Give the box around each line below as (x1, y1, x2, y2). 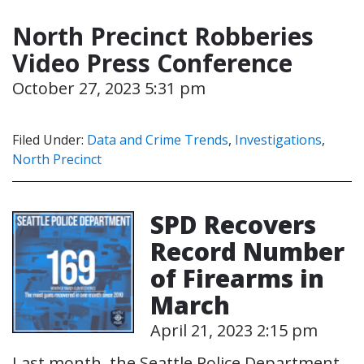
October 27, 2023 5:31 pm (12, 76, 206, 99)
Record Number (150, 234, 344, 268)
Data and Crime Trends (87, 130, 228, 149)
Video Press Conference (12, 45, 292, 80)
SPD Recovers (150, 207, 316, 241)
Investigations (235, 130, 322, 149)
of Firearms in (150, 261, 324, 295)
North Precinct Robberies (12, 19, 314, 53)
